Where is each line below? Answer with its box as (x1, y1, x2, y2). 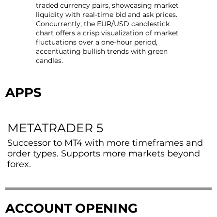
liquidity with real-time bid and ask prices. (36, 10, 177, 19)
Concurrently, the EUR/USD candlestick (36, 19, 170, 29)
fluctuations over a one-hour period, (36, 38, 157, 47)
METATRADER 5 (7, 121, 104, 136)
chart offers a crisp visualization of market (36, 29, 179, 38)
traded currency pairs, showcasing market (36, 1, 179, 10)
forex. (7, 159, 31, 170)
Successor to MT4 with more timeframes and (7, 138, 203, 149)
